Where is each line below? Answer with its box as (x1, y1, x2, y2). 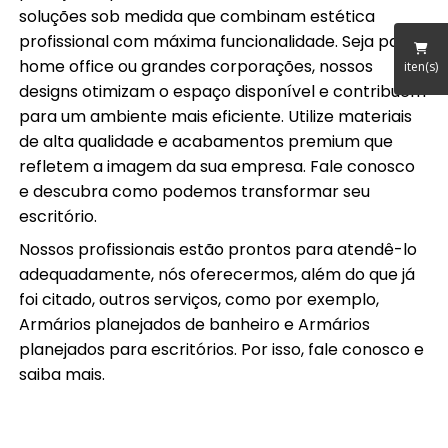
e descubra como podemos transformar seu (19, 180, 371, 204)
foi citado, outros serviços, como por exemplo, (19, 288, 380, 312)
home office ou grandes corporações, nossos (19, 55, 374, 79)
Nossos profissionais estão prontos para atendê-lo (19, 238, 418, 262)
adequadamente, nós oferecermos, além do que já (19, 263, 416, 287)
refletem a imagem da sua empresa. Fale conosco (19, 155, 416, 179)
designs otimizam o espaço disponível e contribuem (19, 80, 427, 104)
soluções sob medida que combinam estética (19, 5, 376, 29)
